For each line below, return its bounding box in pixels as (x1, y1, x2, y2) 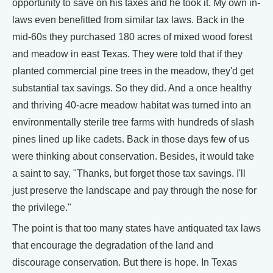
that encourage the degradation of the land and (12, 240, 213, 250)
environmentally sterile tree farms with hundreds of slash (12, 117, 254, 127)
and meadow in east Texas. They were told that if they (12, 49, 243, 59)
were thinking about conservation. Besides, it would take (12, 151, 254, 161)
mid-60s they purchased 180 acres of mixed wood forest (12, 32, 252, 42)
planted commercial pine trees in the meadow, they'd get (12, 66, 253, 76)
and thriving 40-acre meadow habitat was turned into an (12, 100, 251, 110)
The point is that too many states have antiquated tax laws (12, 223, 261, 233)
